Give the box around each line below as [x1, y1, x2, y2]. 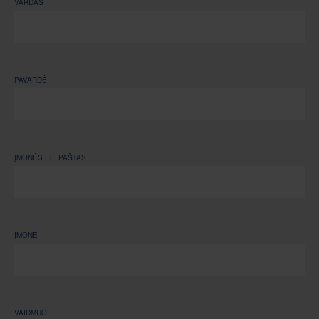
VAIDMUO [14, 307, 47, 318]
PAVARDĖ [14, 74, 47, 85]
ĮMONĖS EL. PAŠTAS [14, 152, 86, 162]
